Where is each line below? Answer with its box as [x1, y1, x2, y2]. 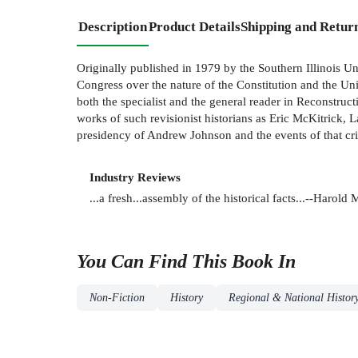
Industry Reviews [89, 169, 181, 184]
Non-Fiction [89, 291, 145, 304]
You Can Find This [77, 250, 232, 272]
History [170, 291, 203, 304]
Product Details [149, 18, 241, 34]
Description [78, 18, 147, 34]
